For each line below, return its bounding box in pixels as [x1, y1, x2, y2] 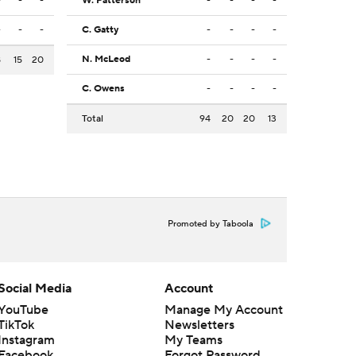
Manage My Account [164, 302, 283, 319]
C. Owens [82, 83, 125, 95]
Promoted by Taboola [168, 219, 253, 230]
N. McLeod [82, 53, 130, 66]
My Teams [164, 332, 222, 349]
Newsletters [164, 317, 234, 334]
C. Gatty [82, 24, 118, 37]
